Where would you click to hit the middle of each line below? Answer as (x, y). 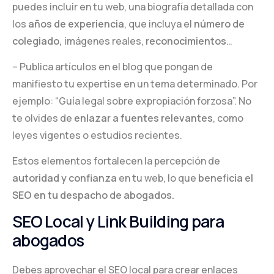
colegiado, (37, 41)
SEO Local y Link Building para (118, 222)
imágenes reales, (103, 41)
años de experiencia (76, 24)
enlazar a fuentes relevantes (143, 118)
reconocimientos (185, 41)
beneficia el (225, 178)
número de (219, 24)
